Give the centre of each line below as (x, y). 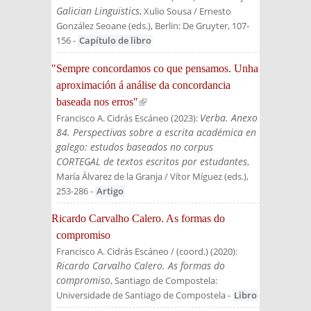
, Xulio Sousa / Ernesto (185, 11)
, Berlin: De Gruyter (189, 26)
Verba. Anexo (229, 117)
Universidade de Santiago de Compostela (141, 295)
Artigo (110, 191)
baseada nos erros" (97, 101)
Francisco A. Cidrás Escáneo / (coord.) (132, 252)
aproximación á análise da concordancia (143, 85)
